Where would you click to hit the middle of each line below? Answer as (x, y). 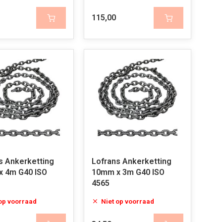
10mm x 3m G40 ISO (128, 172)
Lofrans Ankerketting (131, 161)
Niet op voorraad (127, 201)
